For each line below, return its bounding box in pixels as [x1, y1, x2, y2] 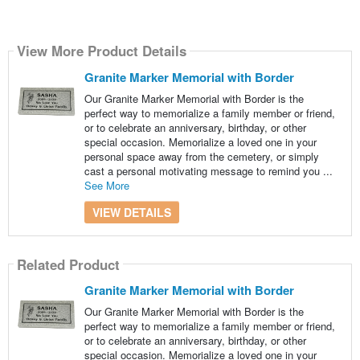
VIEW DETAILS [92, 203, 171, 220]
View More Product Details [16, 41, 186, 61]
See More [84, 177, 129, 193]
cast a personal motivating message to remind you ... [84, 162, 333, 178]
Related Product [16, 254, 120, 274]
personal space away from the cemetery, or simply [84, 148, 319, 164]
